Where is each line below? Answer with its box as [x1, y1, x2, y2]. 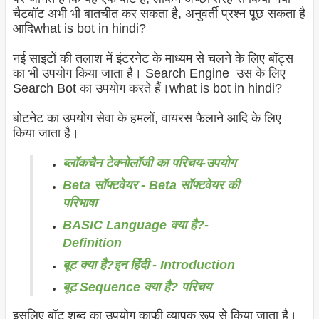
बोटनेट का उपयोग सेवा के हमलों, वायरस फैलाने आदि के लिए [12, 111, 281, 126]
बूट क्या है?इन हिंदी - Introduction [62, 258, 235, 273]
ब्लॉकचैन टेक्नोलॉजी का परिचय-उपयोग [62, 156, 236, 171]
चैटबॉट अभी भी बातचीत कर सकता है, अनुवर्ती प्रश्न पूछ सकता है [12, 6, 305, 21]
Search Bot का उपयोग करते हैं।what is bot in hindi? [12, 81, 282, 96]
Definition [62, 236, 122, 251]
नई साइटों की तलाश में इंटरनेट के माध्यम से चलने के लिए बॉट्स [12, 51, 293, 66]
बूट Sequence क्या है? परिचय [62, 280, 211, 295]
